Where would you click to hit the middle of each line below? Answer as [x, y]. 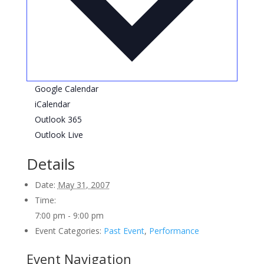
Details [50, 164]
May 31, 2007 [83, 185]
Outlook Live [59, 135]
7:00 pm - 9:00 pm [69, 216]
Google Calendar [66, 89]
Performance [174, 231]
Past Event [124, 231]
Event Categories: [68, 231]
